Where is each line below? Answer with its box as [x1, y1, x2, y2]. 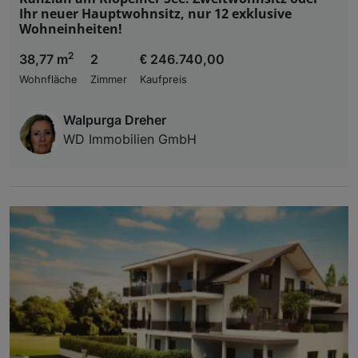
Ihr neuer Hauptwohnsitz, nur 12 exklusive [19, 5, 292, 23]
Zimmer [90, 74, 127, 86]
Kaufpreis [140, 74, 187, 86]
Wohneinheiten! [19, 20, 122, 38]
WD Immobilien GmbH [63, 131, 197, 148]
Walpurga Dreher [63, 112, 166, 129]
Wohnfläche [19, 74, 78, 86]
